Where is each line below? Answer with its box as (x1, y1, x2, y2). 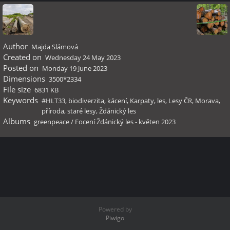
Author (3, 41, 28, 51)
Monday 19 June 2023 (42, 64, 107, 73)
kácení (107, 96, 127, 105)
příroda (42, 106, 64, 116)
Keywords (3, 95, 38, 105)
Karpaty (130, 96, 154, 105)
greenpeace (34, 117, 69, 126)
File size (3, 84, 31, 94)
